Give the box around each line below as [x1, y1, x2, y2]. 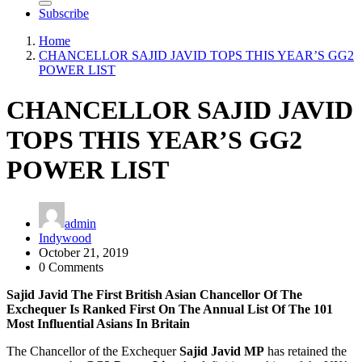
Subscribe [39, 6, 89, 21]
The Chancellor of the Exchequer [6, 344, 179, 359]
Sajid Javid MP [179, 344, 264, 359]
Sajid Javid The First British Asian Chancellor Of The [6, 288, 302, 302]
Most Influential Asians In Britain [6, 317, 190, 331]
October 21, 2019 [39, 246, 128, 260]
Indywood [39, 231, 91, 246]
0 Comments [39, 260, 103, 275]
